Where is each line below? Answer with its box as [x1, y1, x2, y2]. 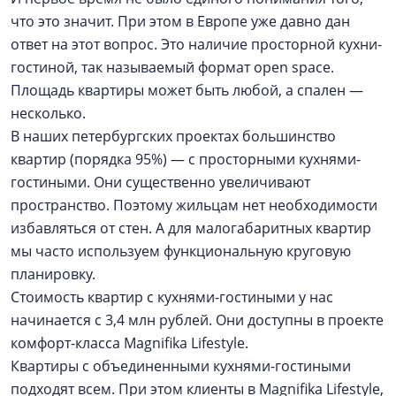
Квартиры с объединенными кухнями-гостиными [11, 356, 351, 377]
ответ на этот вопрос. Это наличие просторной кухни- [11, 34, 382, 55]
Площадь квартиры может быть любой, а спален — [11, 80, 363, 101]
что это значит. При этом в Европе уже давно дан [11, 11, 350, 32]
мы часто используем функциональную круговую [11, 241, 351, 262]
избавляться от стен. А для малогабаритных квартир [11, 218, 371, 239]
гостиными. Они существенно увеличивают [11, 172, 310, 193]
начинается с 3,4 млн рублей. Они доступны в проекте [11, 310, 384, 331]
